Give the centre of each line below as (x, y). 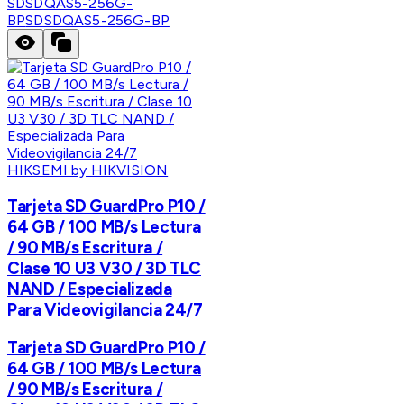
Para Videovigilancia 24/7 (105, 310)
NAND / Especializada (90, 289)
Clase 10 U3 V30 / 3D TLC (105, 269)
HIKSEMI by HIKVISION (88, 170)
